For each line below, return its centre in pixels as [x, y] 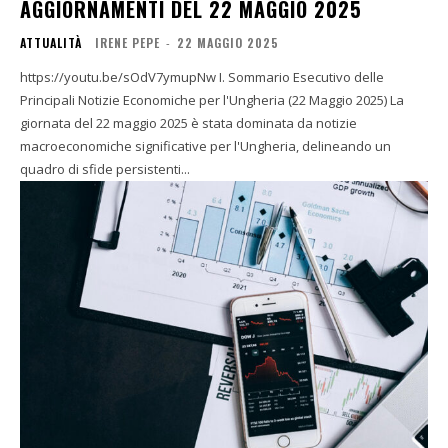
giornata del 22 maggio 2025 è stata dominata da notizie [188, 122]
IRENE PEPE [127, 42]
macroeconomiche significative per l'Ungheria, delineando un [205, 145]
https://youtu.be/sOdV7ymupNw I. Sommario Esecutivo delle [119, 76]
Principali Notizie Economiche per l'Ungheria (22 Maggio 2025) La [205, 99]
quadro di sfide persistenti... [105, 168]
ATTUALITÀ [51, 42]
